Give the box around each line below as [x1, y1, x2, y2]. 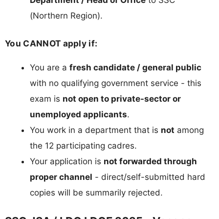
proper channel [30, 172, 92, 182]
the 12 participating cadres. [30, 141, 137, 151]
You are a [30, 63, 69, 73]
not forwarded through [104, 156, 197, 167]
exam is [30, 94, 63, 104]
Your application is [30, 156, 104, 167]
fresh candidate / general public [69, 63, 201, 73]
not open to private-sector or [63, 94, 181, 104]
